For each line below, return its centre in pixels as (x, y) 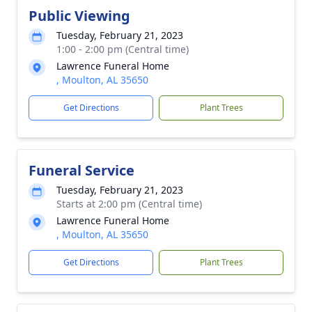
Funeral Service (81, 170)
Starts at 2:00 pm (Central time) (129, 204)
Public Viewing (79, 16)
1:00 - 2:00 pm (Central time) (123, 49)
